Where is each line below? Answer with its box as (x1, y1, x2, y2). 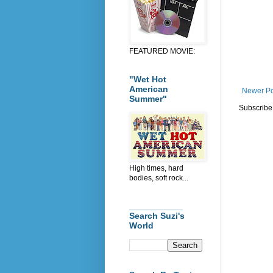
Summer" (129, 93, 167, 104)
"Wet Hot (129, 74, 166, 84)
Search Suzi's (129, 210, 185, 221)
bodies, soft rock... (129, 173, 188, 182)
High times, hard (129, 163, 183, 172)
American (129, 83, 168, 94)
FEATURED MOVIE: (129, 46, 195, 55)
